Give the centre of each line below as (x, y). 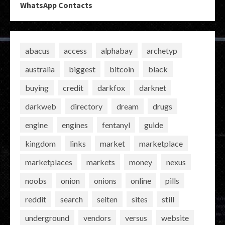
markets (101, 162)
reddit (36, 199)
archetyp (162, 50)
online (141, 180)
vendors (97, 217)
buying (37, 87)
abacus (37, 50)
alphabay (117, 50)
